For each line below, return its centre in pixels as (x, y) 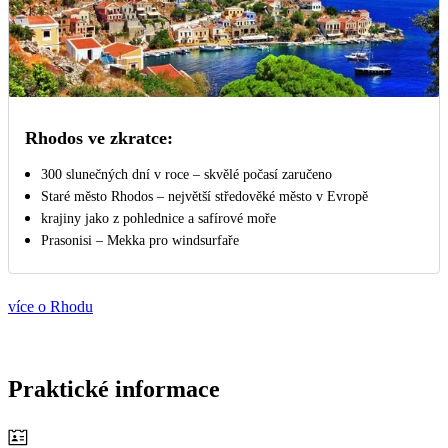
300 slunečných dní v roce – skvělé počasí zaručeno (186, 174)
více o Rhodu (50, 306)
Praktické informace (114, 388)
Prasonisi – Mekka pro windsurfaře (140, 240)
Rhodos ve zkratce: (99, 137)
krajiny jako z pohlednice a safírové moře (158, 218)
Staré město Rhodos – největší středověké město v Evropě (204, 196)
